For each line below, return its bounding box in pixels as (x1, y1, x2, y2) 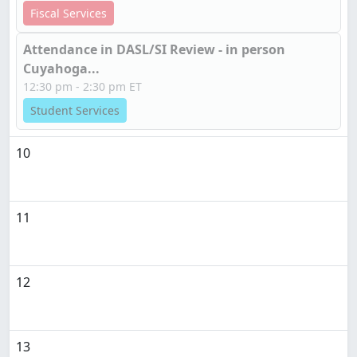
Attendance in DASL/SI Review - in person (23, 41, 285, 58)
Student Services (30, 103, 120, 118)
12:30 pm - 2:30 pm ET (23, 79, 142, 94)
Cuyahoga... (23, 60, 100, 77)
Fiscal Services (30, 6, 107, 21)
